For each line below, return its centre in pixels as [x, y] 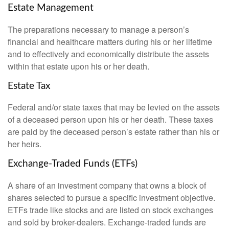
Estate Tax [29, 86]
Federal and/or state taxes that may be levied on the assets [114, 107]
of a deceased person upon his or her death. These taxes [110, 120]
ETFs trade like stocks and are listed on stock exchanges [110, 210]
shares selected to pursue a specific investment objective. [111, 198]
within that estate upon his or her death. [78, 66]
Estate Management [51, 8]
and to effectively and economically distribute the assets [108, 54]
